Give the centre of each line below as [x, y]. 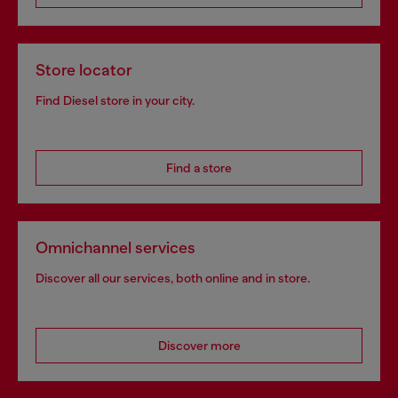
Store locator [84, 70]
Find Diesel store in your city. [115, 100]
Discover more [199, 346]
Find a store [199, 168]
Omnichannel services [115, 248]
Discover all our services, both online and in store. [173, 278]
